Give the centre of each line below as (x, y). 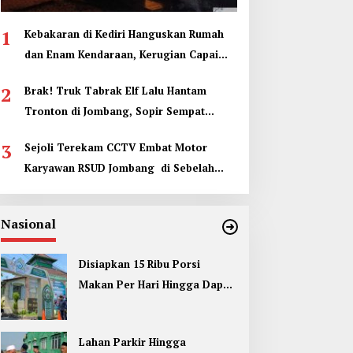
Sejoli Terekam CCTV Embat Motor (115, 148)
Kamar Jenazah (63, 189)
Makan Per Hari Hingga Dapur (156, 285)
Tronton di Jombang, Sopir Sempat (114, 111)
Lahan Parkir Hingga (132, 342)
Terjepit (45, 132)
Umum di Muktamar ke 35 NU (152, 305)
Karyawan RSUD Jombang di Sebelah (119, 168)
